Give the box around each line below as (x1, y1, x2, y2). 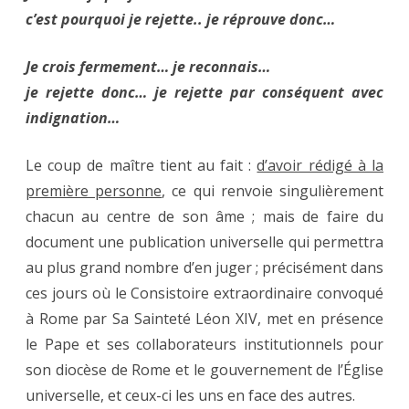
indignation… (26, 108, 120, 129)
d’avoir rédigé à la (257, 155, 384, 176)
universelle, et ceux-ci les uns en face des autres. (26, 385, 355, 406)
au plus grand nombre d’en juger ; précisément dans (26, 257, 383, 278)
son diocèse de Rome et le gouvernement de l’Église (26, 360, 383, 381)
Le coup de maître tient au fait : (26, 155, 257, 176)
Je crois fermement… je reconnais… (26, 57, 270, 78)
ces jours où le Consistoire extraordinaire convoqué (26, 283, 383, 304)
